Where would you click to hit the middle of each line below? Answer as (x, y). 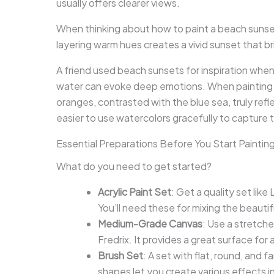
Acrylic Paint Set (135, 191)
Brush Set (120, 255)
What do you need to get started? (134, 166)
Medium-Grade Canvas (150, 223)
